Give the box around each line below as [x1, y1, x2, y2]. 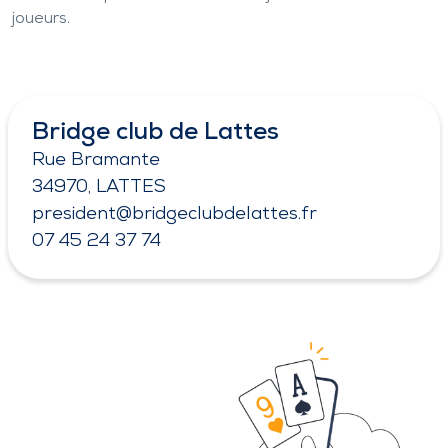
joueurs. [12, 11, 70, 27]
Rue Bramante [32, 151, 160, 170]
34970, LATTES [32, 178, 166, 197]
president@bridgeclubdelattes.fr [32, 205, 317, 224]
